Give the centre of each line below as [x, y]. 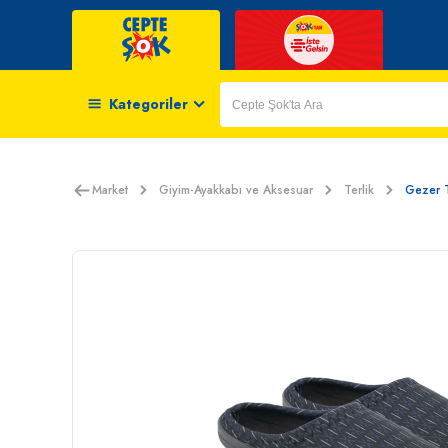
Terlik [359, 190]
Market [110, 190]
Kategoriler [148, 104]
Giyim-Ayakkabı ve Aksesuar [236, 190]
